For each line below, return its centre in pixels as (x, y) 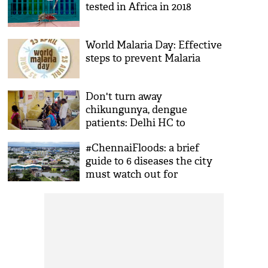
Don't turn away (124, 97)
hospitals (108, 136)
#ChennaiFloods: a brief (143, 148)
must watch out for (132, 174)
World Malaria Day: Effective (154, 45)
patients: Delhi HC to (136, 123)
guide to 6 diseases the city (149, 161)
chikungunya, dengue (137, 110)
